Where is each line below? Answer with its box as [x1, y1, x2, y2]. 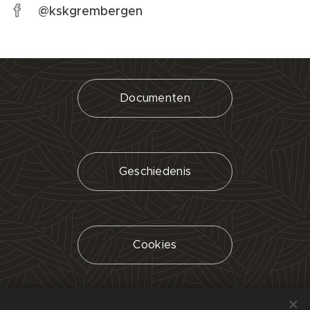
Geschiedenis [118, 164, 192, 179]
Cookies [133, 237, 177, 253]
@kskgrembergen [38, 3, 143, 19]
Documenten [119, 91, 191, 106]
